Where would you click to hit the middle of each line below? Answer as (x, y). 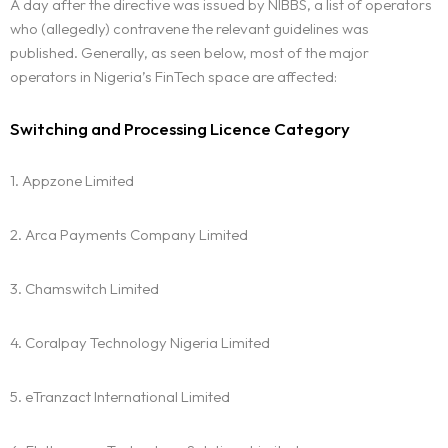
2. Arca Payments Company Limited (129, 235)
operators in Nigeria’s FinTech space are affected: (173, 77)
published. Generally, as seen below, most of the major (189, 53)
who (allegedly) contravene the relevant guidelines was (189, 29)
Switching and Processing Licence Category (180, 129)
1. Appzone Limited (72, 181)
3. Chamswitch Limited (84, 289)
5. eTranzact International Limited (120, 397)
